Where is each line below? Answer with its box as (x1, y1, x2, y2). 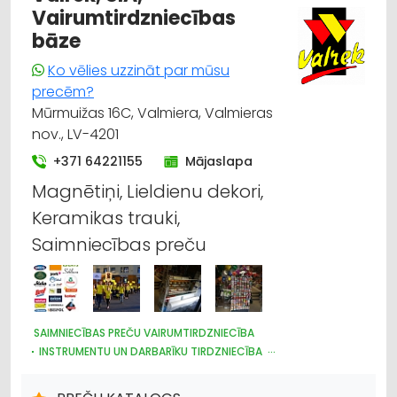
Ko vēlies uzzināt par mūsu (48, 59, 230, 81)
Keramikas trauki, (32, 205, 180, 230)
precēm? (32, 81, 94, 102)
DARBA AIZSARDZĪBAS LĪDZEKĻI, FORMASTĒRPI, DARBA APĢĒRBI (38, 378, 356, 393)
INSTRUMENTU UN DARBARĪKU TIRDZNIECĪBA (39, 343, 262, 359)
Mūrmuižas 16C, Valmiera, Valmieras (32, 102, 273, 123)
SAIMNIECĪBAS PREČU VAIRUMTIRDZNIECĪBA (34, 324, 254, 340)
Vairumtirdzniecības (32, 4, 236, 32)
